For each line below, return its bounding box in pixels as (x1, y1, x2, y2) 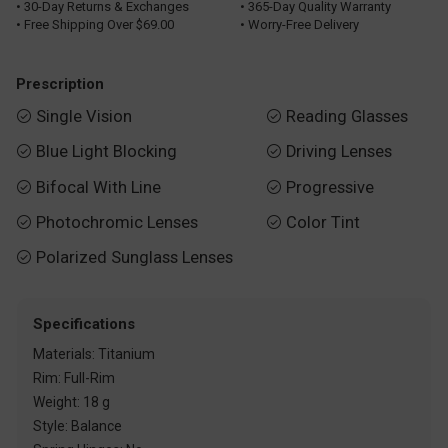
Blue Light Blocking (36, 142, 177, 162)
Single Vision (36, 106, 132, 126)
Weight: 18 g (33, 394, 111, 411)
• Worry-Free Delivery (240, 16, 359, 32)
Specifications (33, 315, 136, 334)
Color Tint (285, 213, 360, 233)
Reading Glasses (285, 106, 408, 126)
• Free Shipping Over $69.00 (16, 16, 174, 32)
